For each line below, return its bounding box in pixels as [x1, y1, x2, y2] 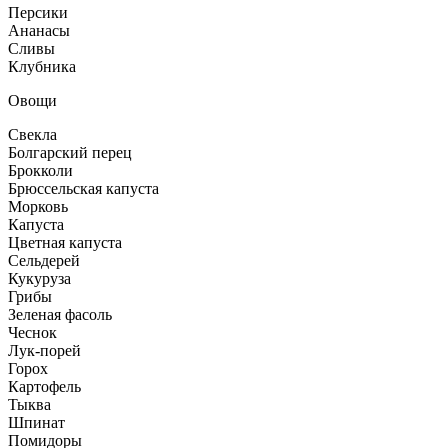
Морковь [8, 197, 68, 215]
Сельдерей [8, 251, 80, 269]
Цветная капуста [8, 233, 122, 251]
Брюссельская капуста [8, 179, 159, 197]
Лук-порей [8, 341, 81, 359]
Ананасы [8, 21, 70, 39]
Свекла [8, 125, 57, 143]
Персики [8, 3, 68, 21]
